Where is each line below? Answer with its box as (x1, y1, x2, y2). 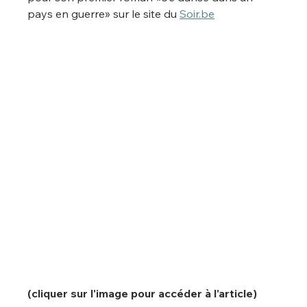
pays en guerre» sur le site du (27, 7, 180, 21)
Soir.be (180, 7, 215, 21)
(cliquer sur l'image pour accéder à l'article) (27, 286, 260, 300)
